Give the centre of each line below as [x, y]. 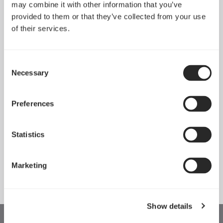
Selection [19, 75]
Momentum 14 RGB [163, 160]
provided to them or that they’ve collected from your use [109, 16]
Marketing [29, 165]
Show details [170, 206]
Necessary [30, 73]
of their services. [41, 28]
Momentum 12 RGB [60, 160]
